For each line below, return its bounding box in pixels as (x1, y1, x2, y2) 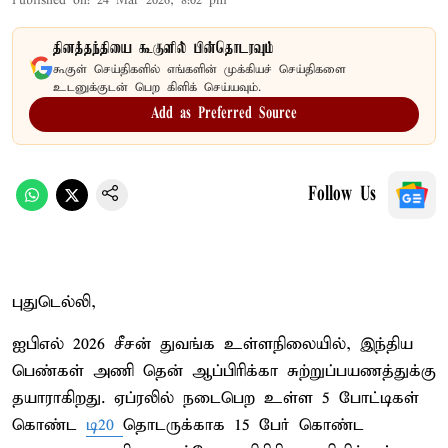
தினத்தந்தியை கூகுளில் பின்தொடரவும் (53, 39, 274, 58)
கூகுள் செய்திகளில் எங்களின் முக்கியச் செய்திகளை (53, 61, 346, 77)
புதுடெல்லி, (12, 291, 96, 313)
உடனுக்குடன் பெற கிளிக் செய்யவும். (53, 79, 261, 95)
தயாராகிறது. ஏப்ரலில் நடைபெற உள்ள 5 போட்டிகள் (12, 387, 419, 409)
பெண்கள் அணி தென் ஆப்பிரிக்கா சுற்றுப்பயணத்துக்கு (12, 360, 436, 382)
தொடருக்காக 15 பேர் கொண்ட (123, 414, 364, 436)
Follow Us (308, 184, 376, 205)
